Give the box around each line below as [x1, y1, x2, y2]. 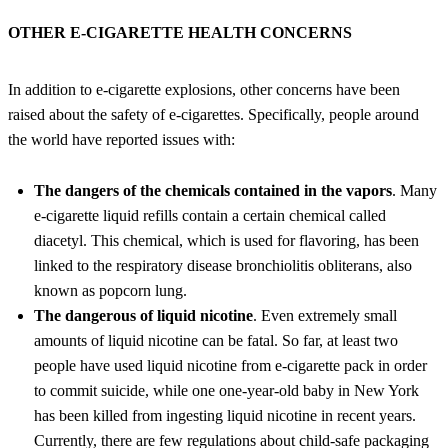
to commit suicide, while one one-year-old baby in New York [34, 382, 419, 400]
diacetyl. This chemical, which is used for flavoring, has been [34, 232, 419, 250]
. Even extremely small [253, 307, 397, 325]
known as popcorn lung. [34, 282, 187, 300]
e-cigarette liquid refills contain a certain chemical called [34, 207, 386, 225]
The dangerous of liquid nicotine [34, 307, 253, 325]
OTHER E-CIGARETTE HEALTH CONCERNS [8, 24, 352, 42]
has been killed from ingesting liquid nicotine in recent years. [34, 407, 416, 425]
